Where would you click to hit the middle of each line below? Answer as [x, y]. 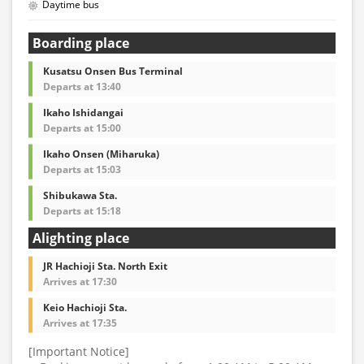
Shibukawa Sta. [80, 195]
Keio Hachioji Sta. [85, 307]
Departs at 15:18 [82, 210]
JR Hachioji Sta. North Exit [105, 266]
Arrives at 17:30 [80, 281]
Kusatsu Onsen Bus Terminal [113, 71]
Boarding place [81, 43]
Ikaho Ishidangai [83, 112]
